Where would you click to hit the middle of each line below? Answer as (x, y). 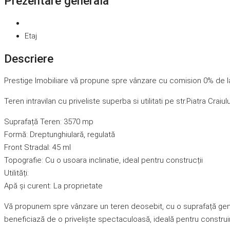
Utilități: (16, 173)
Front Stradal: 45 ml (37, 148)
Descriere (29, 58)
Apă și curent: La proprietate (53, 186)
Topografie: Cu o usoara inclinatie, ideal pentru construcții (103, 160)
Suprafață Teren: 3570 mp (49, 122)
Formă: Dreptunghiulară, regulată (60, 135)
